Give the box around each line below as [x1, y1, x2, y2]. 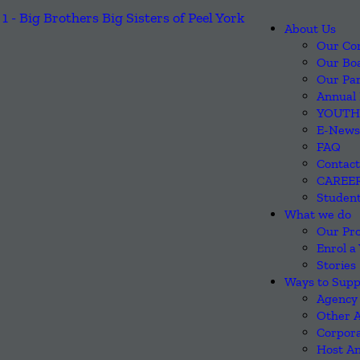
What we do [284, 207, 351, 222]
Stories [317, 257, 356, 272]
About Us [284, 21, 336, 36]
